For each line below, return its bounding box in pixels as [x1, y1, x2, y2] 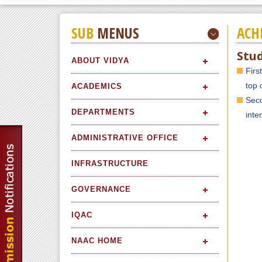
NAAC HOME [71, 236, 123, 245]
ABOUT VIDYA [71, 56, 129, 65]
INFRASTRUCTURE [71, 158, 149, 168]
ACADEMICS [71, 81, 122, 91]
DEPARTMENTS [71, 107, 135, 116]
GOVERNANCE [71, 184, 131, 194]
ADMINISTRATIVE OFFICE [71, 133, 178, 142]
